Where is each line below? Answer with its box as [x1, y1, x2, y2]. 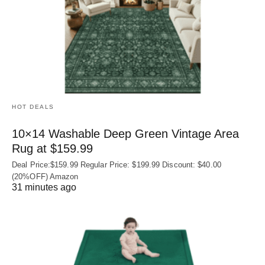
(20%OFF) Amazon [12, 172, 79, 182]
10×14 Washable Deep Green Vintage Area [12, 127, 239, 141]
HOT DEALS [12, 104, 54, 111]
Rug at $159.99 [12, 142, 93, 156]
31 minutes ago [12, 182, 76, 193]
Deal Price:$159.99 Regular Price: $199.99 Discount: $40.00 [12, 160, 221, 170]
